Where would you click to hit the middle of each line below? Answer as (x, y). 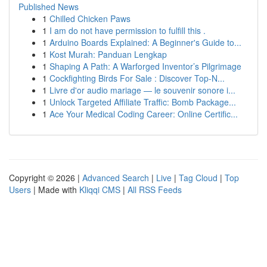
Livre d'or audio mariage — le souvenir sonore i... (142, 90)
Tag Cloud (198, 178)
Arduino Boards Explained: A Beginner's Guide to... (145, 42)
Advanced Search (116, 178)
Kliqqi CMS (100, 190)
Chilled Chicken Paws (90, 18)
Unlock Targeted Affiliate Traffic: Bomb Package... (143, 102)
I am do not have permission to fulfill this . (128, 30)
